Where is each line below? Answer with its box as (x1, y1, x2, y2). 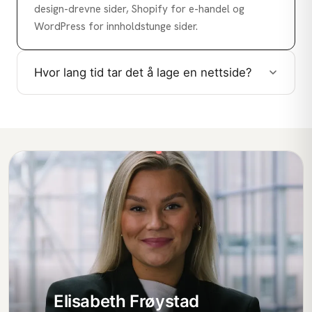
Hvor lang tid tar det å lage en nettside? (34, 65, 252, 79)
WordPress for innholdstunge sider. (34, 19, 198, 34)
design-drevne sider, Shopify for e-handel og (34, 2, 244, 17)
